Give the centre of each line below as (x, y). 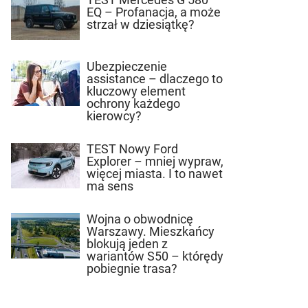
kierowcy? (114, 115)
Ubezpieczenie (127, 66)
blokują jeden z (127, 243)
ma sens (113, 186)
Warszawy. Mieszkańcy (151, 231)
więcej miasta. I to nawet (155, 173)
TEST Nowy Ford (132, 148)
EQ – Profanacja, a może (154, 12)
